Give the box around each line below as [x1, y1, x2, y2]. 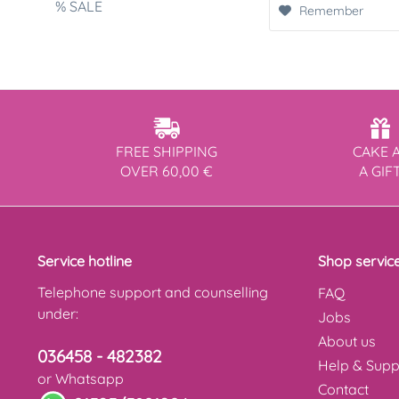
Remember [299, 3, 364, 20]
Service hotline [37, 252, 132, 271]
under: [37, 305, 78, 323]
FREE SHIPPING [116, 142, 217, 161]
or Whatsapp [37, 370, 124, 388]
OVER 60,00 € [120, 162, 213, 181]
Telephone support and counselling [37, 283, 268, 302]
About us [318, 332, 376, 351]
